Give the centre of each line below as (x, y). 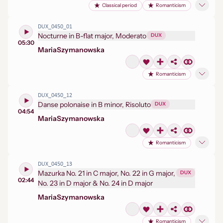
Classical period (119, 5)
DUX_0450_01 (55, 27)
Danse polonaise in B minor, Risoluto (94, 105)
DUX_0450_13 (55, 164)
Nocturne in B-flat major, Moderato (92, 36)
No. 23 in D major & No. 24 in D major (95, 183)
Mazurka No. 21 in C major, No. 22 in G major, (107, 173)
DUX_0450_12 (55, 96)
